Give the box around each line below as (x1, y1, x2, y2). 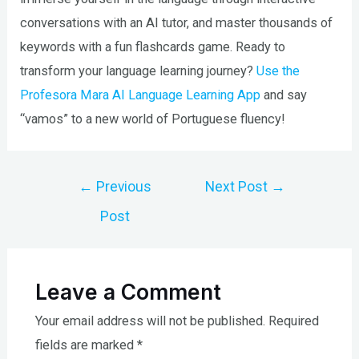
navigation (50, 197, 107, 213)
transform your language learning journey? (20, 63, 257, 79)
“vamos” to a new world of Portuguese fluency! (20, 111, 286, 127)
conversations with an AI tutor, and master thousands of (20, 14, 333, 30)
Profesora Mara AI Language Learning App (20, 87, 261, 103)
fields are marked (34, 337, 137, 353)
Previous (93, 178, 152, 195)
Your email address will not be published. (34, 313, 265, 329)
